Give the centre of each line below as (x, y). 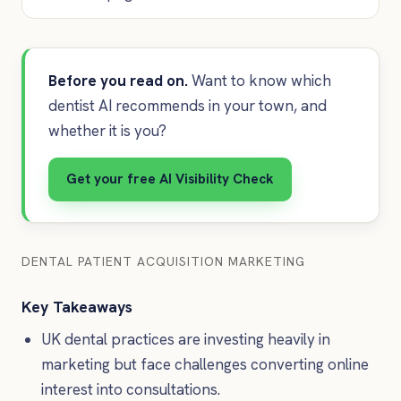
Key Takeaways (77, 306)
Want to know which (259, 81)
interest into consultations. (131, 389)
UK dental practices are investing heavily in (186, 339)
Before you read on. (118, 81)
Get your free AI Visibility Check (170, 179)
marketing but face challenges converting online (205, 364)
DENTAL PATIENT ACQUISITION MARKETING (163, 261)
